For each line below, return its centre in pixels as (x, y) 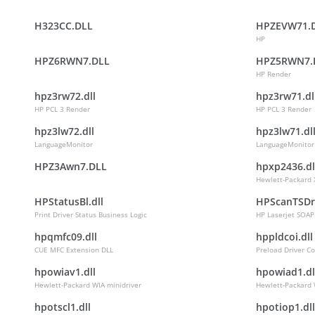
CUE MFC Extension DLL (74, 250)
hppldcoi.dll (284, 237)
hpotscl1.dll (63, 307)
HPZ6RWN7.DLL (72, 61)
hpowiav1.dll (65, 272)
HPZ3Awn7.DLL (71, 166)
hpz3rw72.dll (65, 96)
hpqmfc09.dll (66, 237)
